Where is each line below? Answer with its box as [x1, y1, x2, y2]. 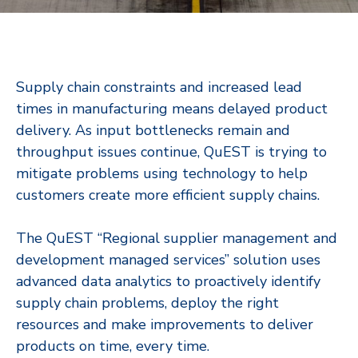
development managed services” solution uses [16, 249, 320, 269]
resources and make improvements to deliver [16, 314, 313, 334]
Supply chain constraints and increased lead [16, 77, 302, 97]
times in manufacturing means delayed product [16, 98, 328, 118]
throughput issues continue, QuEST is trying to [16, 141, 327, 161]
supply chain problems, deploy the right [16, 292, 279, 312]
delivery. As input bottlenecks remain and [16, 120, 290, 140]
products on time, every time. [16, 336, 209, 356]
